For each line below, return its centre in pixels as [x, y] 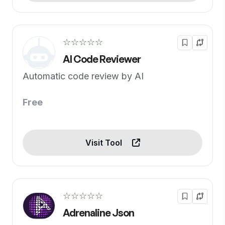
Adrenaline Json [98, 213]
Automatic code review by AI [83, 76]
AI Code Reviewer [102, 59]
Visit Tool [104, 143]
